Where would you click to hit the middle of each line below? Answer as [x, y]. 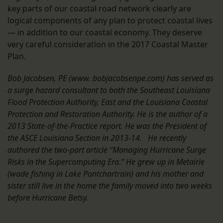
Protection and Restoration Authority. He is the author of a [108, 114]
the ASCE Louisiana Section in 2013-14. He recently [97, 138]
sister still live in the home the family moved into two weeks [110, 186]
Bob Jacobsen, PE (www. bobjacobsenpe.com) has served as [111, 78]
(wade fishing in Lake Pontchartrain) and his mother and [106, 174]
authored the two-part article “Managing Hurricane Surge [107, 150]
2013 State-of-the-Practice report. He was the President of [107, 126]
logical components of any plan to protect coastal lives [110, 21]
